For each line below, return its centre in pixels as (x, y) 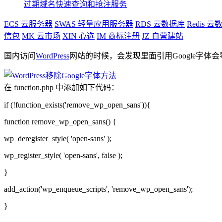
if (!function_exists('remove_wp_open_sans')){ (77, 105)
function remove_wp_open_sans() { (60, 121)
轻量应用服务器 (105, 24)
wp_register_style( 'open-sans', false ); (63, 155)
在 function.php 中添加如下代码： (61, 87)
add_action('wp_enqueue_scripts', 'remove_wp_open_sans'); (98, 189)
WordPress (53, 55)
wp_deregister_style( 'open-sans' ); (58, 138)
